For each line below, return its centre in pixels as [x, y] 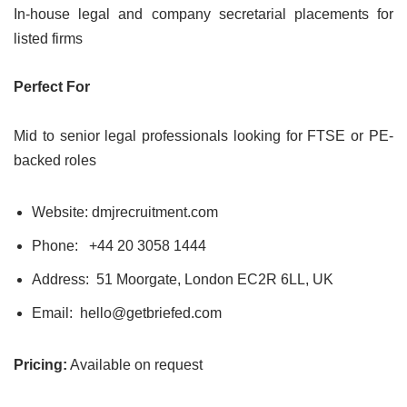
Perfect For [52, 86]
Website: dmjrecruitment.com [125, 212]
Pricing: [40, 364]
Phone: [59, 245]
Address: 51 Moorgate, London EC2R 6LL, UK [183, 279]
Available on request [135, 364]
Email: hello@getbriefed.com [127, 313]
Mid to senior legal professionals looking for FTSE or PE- [203, 135]
